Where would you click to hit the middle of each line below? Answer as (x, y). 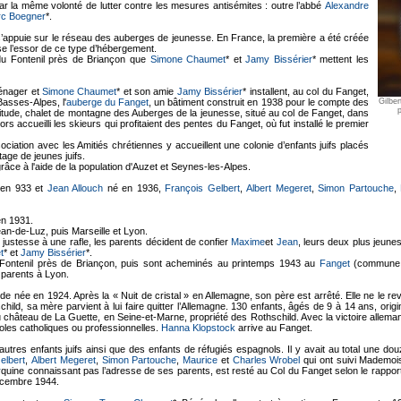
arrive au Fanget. (274, 328)
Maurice (200, 360)
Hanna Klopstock (198, 328)
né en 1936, (134, 188)
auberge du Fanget (107, 102)
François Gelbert (202, 188)
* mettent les (341, 59)
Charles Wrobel (266, 360)
